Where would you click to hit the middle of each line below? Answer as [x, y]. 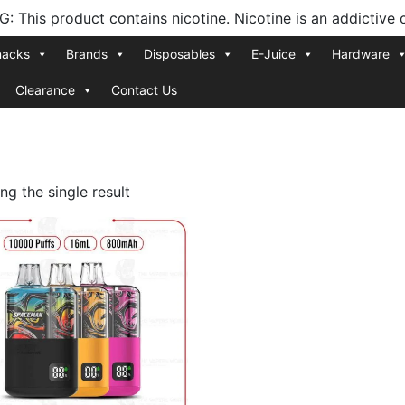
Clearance [45, 90]
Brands [86, 54]
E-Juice [273, 54]
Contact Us [144, 90]
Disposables [179, 54]
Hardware [360, 54]
